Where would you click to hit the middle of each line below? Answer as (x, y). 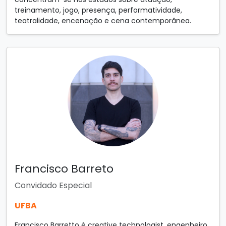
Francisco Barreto (64, 169)
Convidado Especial (53, 185)
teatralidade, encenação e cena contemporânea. (103, 21)
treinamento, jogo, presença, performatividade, (98, 10)
